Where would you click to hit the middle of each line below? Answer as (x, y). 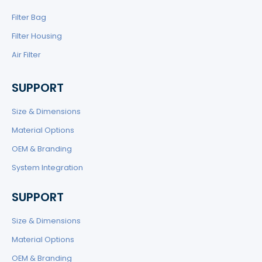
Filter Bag (29, 17)
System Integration (47, 167)
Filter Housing (37, 36)
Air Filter (26, 54)
